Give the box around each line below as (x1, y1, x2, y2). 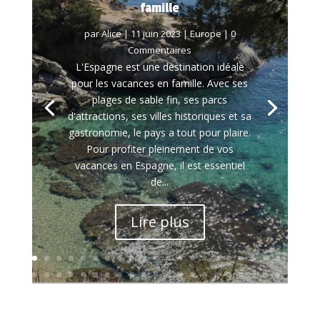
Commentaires (128, 44, 192, 57)
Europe (189, 27, 221, 41)
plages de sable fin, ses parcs (92, 93, 228, 107)
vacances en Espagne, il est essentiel (74, 159, 245, 173)
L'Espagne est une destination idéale (75, 60, 244, 74)
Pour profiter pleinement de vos (86, 142, 234, 156)
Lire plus (130, 212, 189, 232)
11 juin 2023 (130, 27, 181, 41)
